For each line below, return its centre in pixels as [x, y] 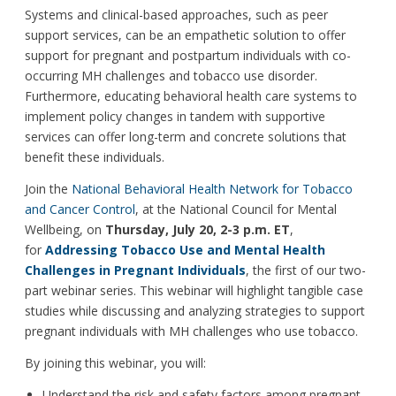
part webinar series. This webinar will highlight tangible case [194, 291]
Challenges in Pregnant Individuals [135, 270]
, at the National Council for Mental [236, 209]
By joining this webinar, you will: [115, 363]
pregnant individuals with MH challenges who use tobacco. [191, 331]
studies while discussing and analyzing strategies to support [195, 311]
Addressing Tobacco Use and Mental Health [185, 250]
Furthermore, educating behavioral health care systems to [191, 96]
